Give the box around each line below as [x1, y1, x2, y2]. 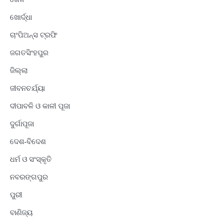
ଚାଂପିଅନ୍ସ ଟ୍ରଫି [10, 31, 57, 39]
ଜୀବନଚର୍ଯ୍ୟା [10, 84, 45, 92]
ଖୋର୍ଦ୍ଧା [10, 13, 32, 21]
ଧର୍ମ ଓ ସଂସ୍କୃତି [10, 155, 52, 163]
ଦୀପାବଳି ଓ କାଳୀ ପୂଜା [10, 102, 70, 110]
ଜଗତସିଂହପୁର [10, 48, 48, 57]
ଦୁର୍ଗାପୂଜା [10, 119, 34, 128]
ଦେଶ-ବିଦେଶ [10, 137, 46, 146]
